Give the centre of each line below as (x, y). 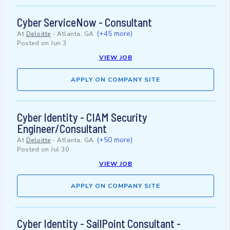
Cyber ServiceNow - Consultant (84, 22)
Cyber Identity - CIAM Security (82, 117)
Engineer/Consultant (62, 129)
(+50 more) (114, 140)
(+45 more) (114, 34)
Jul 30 (60, 150)
